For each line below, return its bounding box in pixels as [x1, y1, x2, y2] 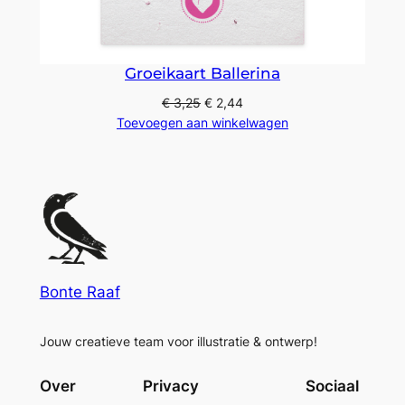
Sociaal [306, 377, 360, 396]
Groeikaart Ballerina [125, 64, 280, 83]
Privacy [142, 377, 199, 396]
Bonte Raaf [39, 282, 120, 301]
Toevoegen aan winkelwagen [117, 115, 288, 131]
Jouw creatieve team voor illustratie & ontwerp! [39, 333, 317, 349]
